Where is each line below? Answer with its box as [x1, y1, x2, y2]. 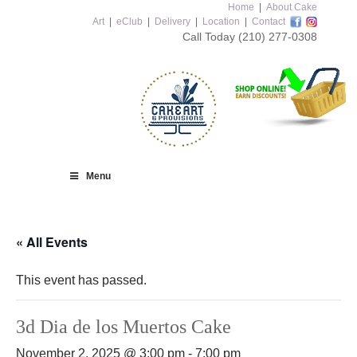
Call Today [182, 30, 238, 43]
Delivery [155, 16, 190, 27]
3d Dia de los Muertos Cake [16, 316, 231, 337]
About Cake [266, 2, 317, 13]
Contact [252, 16, 285, 27]
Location [202, 16, 240, 27]
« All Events [16, 233, 88, 251]
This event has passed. [16, 273, 147, 287]
